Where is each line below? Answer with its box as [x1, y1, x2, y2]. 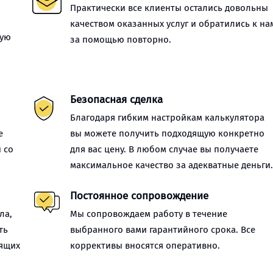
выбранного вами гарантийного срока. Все [70, 224, 256, 235]
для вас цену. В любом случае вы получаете [70, 144, 259, 155]
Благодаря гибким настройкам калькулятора [70, 112, 265, 123]
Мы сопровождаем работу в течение [70, 208, 228, 219]
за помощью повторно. [70, 34, 172, 45]
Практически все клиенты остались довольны [70, 2, 269, 13]
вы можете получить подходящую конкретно [70, 128, 265, 139]
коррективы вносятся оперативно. [70, 240, 221, 251]
